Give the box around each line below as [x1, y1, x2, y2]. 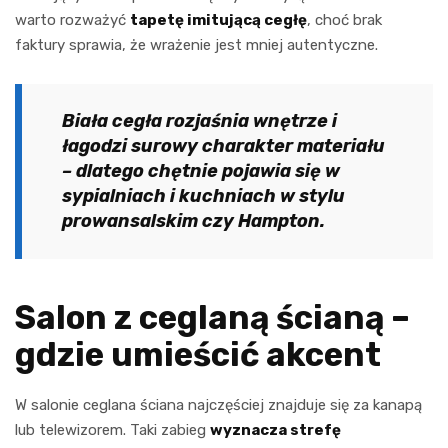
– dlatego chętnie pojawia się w [62, 159, 340, 182]
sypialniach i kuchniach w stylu [62, 184, 345, 207]
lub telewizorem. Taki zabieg [15, 420, 210, 439]
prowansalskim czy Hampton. [62, 209, 325, 232]
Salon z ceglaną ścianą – [15, 297, 410, 337]
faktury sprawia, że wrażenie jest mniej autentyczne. [15, 35, 378, 54]
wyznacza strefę [210, 420, 341, 439]
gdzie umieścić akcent [15, 334, 381, 374]
